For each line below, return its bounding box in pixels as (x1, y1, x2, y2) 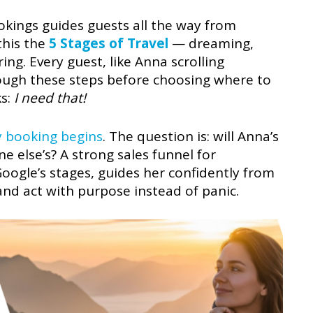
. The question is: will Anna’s (103, 126, 279, 145)
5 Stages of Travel (45, 34, 168, 53)
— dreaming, (168, 34, 254, 53)
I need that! (14, 89, 86, 108)
